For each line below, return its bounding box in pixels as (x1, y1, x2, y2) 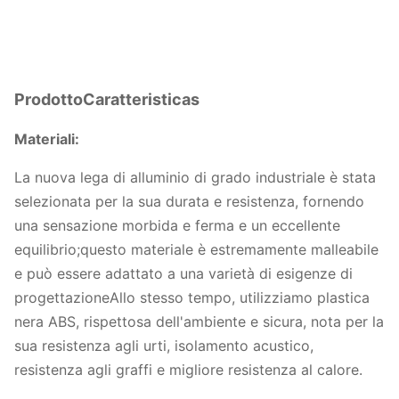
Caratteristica (83, 90, 191, 109)
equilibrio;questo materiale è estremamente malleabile (14, 240, 379, 258)
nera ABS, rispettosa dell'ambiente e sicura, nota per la (14, 313, 384, 330)
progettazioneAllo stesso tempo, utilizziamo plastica (14, 289, 370, 306)
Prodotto (14, 90, 83, 109)
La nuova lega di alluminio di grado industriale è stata (14, 168, 376, 186)
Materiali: (14, 130, 79, 148)
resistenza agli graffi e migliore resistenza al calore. (14, 361, 362, 379)
